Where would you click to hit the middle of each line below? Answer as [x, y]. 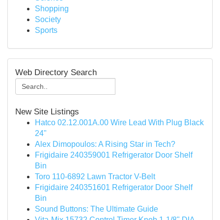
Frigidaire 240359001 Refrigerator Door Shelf [114, 155]
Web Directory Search [56, 72]
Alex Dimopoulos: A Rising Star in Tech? [105, 144]
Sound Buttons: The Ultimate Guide [96, 209]
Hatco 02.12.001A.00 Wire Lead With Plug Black [119, 123]
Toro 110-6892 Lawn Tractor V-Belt [95, 177]
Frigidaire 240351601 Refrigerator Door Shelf [114, 187]
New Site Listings [47, 111]
